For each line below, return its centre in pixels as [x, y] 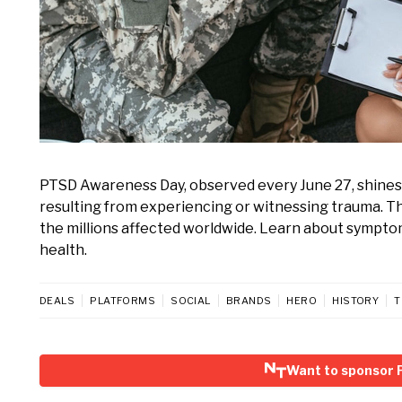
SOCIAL [191, 301]
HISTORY [356, 301]
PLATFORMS [123, 301]
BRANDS [249, 301]
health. [63, 250]
